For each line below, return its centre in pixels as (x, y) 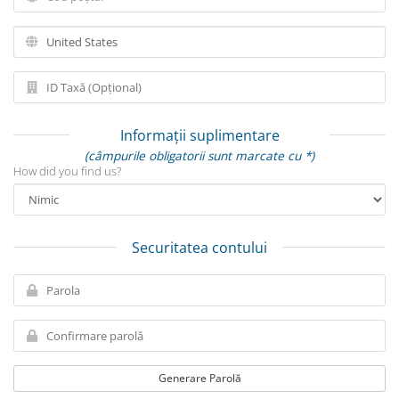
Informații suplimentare (199, 135)
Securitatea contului (199, 248)
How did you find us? (67, 171)
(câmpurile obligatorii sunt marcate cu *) (199, 155)
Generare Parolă (199, 378)
